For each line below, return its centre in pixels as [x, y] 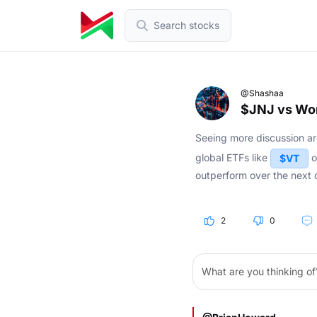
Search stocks [186, 25]
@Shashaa [262, 93]
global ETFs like [233, 157]
